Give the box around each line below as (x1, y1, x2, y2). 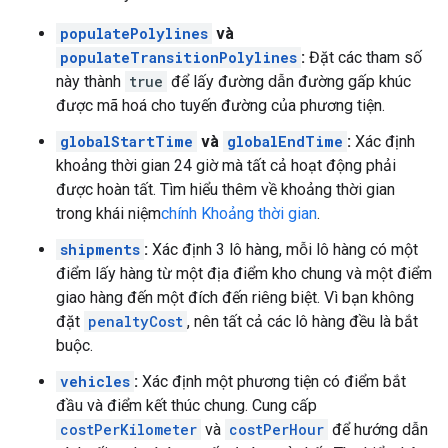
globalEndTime (227, 132, 343, 151)
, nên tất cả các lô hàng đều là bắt (187, 312, 418, 331)
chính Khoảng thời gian (161, 204, 317, 223)
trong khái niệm (56, 204, 161, 223)
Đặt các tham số (305, 48, 422, 67)
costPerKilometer (60, 420, 197, 439)
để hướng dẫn (328, 420, 428, 439)
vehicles (60, 372, 130, 391)
